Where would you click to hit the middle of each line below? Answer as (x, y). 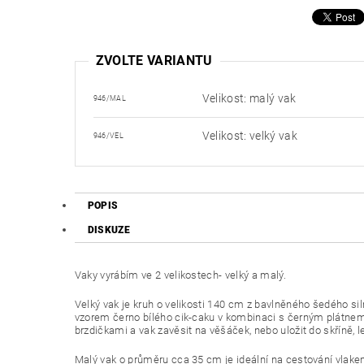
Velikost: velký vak (249, 136)
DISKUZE (109, 230)
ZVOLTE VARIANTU (154, 61)
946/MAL (110, 99)
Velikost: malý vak (249, 99)
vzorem (92, 318)
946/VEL (108, 136)
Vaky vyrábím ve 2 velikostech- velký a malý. (180, 275)
